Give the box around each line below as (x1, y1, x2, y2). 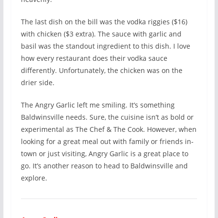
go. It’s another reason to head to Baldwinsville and (20, 161, 188, 171)
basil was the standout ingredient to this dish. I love (20, 41, 190, 51)
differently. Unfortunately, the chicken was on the (20, 66, 182, 75)
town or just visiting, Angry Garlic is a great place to (20, 149, 188, 159)
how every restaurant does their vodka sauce (20, 54, 167, 63)
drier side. (20, 78, 54, 88)
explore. (20, 173, 47, 183)
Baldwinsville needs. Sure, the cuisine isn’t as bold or (20, 112, 194, 122)
